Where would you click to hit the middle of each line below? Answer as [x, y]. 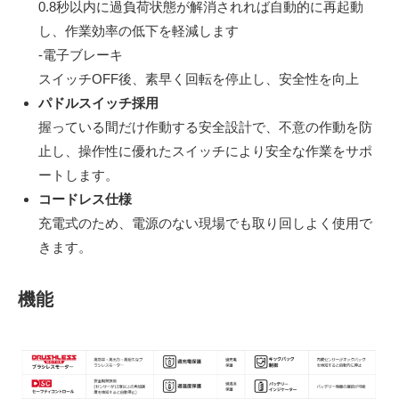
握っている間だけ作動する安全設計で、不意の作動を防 [205, 126]
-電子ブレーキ [80, 54]
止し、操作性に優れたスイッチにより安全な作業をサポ [205, 151]
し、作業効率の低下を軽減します [138, 30]
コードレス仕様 [85, 199]
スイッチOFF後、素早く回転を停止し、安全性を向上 [198, 78]
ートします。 [78, 175]
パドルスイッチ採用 [98, 102]
